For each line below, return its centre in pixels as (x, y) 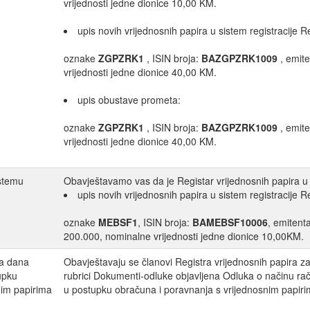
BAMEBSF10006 (230, 222)
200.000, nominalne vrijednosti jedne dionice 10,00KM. (184, 236)
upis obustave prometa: (129, 100)
